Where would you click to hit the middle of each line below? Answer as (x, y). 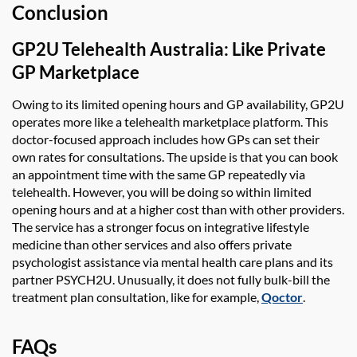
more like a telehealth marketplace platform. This (194, 121)
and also (193, 244)
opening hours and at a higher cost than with (134, 209)
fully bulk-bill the (284, 279)
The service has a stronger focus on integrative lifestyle (161, 226)
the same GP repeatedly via (229, 174)
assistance (112, 261)
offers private (254, 244)
